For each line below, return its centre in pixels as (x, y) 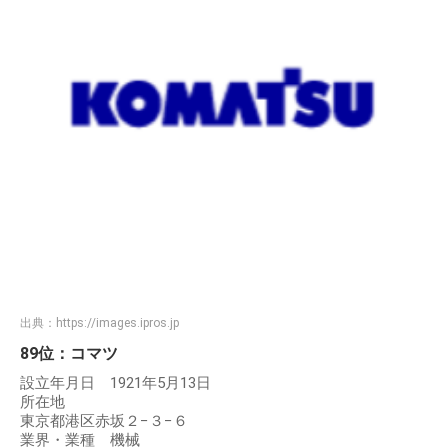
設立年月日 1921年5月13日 (115, 383)
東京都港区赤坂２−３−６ (104, 421)
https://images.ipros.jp (117, 323)
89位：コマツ (69, 354)
